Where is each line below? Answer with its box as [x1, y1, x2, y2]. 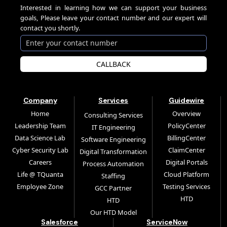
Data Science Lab [15, 133, 65, 142]
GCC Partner [95, 183, 132, 193]
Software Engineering [81, 134, 146, 144]
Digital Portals [165, 157, 208, 167]
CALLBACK [96, 59, 131, 69]
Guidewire [169, 95, 204, 105]
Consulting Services [84, 110, 143, 120]
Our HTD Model [90, 207, 137, 217]
